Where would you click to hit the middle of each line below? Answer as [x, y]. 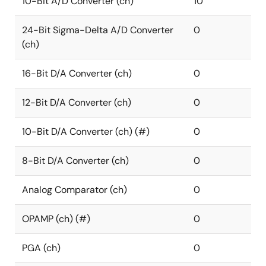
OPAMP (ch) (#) [56, 219]
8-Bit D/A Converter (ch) [75, 161]
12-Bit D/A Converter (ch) [77, 102]
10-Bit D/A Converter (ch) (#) [86, 132]
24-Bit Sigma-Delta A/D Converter [98, 30]
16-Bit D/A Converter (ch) [77, 73]
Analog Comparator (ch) [75, 190]
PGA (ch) [41, 248]
